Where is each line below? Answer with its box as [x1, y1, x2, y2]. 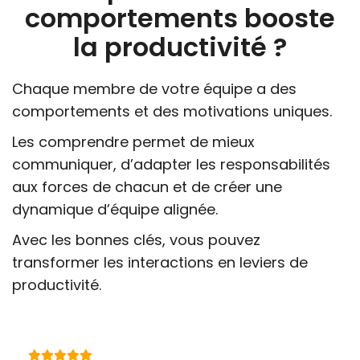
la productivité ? [73, 28, 287, 65]
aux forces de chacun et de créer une [12, 176, 282, 197]
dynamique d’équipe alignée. [12, 198, 218, 219]
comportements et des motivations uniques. [12, 100, 332, 121]
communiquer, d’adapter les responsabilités [12, 153, 330, 174]
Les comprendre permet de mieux [12, 131, 255, 152]
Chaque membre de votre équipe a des [12, 78, 297, 99]
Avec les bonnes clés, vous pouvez [12, 229, 260, 250]
